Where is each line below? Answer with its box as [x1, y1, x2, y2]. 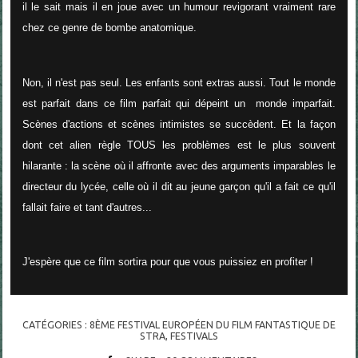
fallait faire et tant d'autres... [22, 201, 152, 213]
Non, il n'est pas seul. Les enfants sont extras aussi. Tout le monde [22, 76, 336, 89]
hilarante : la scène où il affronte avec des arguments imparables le [22, 159, 336, 172]
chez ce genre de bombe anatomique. [22, 21, 197, 34]
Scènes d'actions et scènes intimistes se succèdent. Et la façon [22, 117, 336, 130]
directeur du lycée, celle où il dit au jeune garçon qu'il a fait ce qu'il [22, 180, 336, 193]
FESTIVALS [169, 330, 218, 342]
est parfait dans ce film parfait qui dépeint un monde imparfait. [22, 97, 336, 109]
